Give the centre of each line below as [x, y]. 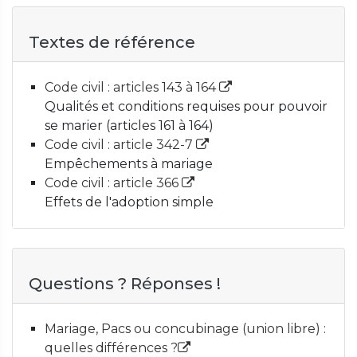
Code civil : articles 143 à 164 [132, 87]
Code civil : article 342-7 [120, 145]
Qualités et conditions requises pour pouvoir [186, 106]
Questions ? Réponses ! [125, 284]
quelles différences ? [111, 348]
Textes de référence [112, 42]
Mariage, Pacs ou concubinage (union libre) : [185, 329]
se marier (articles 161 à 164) [129, 126]
